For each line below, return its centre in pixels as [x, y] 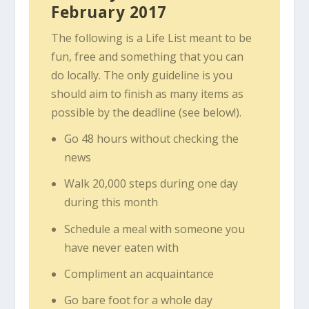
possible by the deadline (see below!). [147, 113]
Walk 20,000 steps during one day [151, 184]
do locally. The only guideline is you [142, 76]
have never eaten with [121, 247]
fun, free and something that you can [148, 57]
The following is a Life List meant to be [152, 38]
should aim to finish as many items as [148, 94]
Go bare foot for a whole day [138, 300]
